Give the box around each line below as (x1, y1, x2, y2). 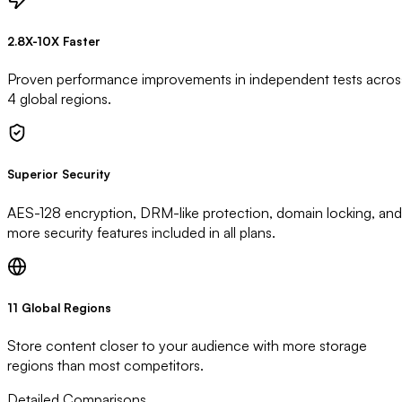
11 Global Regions (7, 300, 111, 315)
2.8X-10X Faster (7, 34, 100, 49)
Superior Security (7, 167, 110, 182)
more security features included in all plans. (7, 223, 275, 241)
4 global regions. (7, 90, 111, 109)
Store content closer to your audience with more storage (7, 336, 367, 354)
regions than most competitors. (7, 356, 204, 374)
